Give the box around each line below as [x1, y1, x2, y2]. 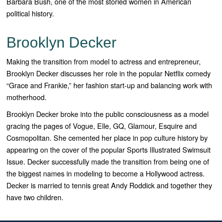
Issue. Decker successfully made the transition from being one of [6, 156, 210, 167]
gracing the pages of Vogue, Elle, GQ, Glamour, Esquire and [6, 120, 197, 131]
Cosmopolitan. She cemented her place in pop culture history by [6, 132, 208, 143]
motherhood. [6, 92, 47, 103]
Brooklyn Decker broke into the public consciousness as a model [6, 109, 209, 119]
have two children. [6, 192, 64, 203]
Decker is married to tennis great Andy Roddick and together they [6, 180, 213, 191]
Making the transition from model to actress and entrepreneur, [6, 56, 201, 67]
